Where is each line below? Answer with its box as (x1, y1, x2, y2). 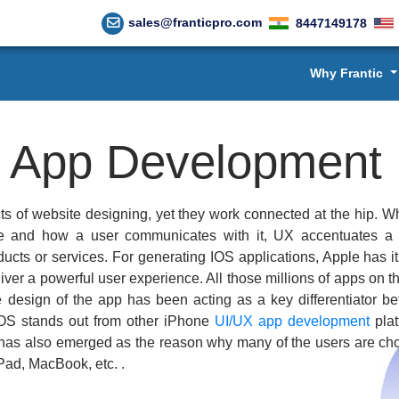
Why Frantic (310, 65, 387, 80)
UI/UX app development (215, 313, 370, 330)
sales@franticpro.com (128, 15, 262, 30)
